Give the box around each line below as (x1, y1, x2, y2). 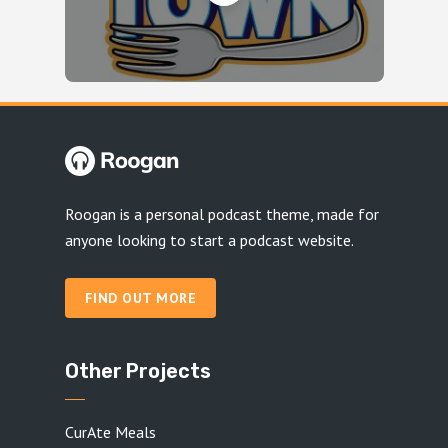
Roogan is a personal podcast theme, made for (64, 203, 379, 224)
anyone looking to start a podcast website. (64, 229, 354, 250)
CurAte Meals (64, 421, 156, 442)
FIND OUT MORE (84, 288, 196, 307)
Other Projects (64, 358, 211, 383)
